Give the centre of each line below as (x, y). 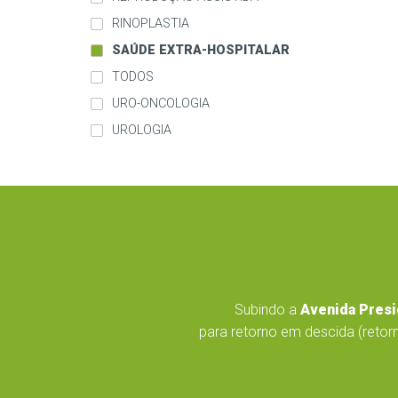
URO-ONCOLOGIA (161, 104)
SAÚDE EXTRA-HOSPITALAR (201, 51)
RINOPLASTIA (151, 24)
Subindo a (267, 310)
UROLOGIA (142, 131)
